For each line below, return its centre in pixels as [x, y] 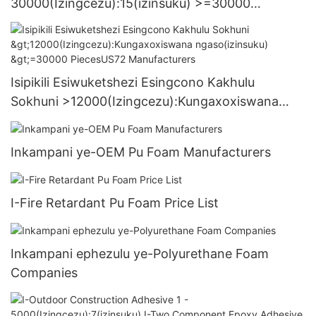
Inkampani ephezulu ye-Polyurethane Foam [140, 254]
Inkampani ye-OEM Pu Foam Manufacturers [141, 152]
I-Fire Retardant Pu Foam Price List [115, 203]
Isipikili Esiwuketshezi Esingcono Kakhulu [133, 83]
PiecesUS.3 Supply [66, 22]
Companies [44, 273]
